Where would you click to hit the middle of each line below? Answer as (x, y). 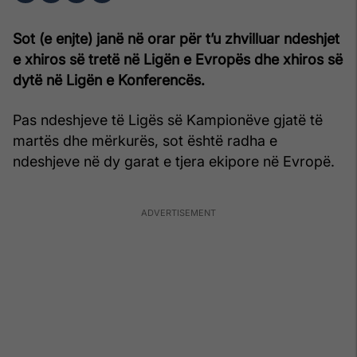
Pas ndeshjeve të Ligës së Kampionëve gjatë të (168, 120)
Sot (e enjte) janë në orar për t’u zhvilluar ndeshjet (176, 38)
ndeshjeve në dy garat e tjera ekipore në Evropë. (174, 161)
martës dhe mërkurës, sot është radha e (145, 140)
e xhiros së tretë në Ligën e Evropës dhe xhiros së (178, 59)
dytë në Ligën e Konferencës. (109, 80)
